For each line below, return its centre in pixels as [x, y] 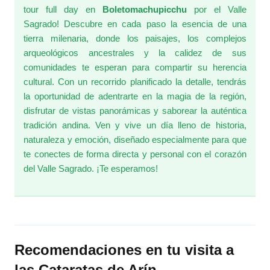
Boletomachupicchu [144, 9]
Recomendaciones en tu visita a [124, 250]
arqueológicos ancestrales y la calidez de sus [135, 52]
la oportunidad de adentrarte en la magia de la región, [135, 96]
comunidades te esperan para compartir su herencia [135, 67]
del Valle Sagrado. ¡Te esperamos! [91, 168]
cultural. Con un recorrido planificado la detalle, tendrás [135, 81]
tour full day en [63, 9]
